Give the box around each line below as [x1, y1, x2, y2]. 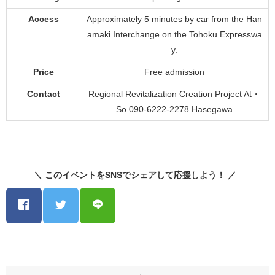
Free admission [144, 66, 204, 77]
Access [28, 14, 59, 24]
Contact [26, 88, 60, 99]
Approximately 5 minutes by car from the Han [87, 14, 262, 24]
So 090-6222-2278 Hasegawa [116, 104, 233, 114]
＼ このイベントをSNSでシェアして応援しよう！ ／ [34, 169, 241, 180]
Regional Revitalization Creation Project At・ [88, 88, 260, 99]
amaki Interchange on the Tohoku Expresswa [87, 29, 262, 39]
